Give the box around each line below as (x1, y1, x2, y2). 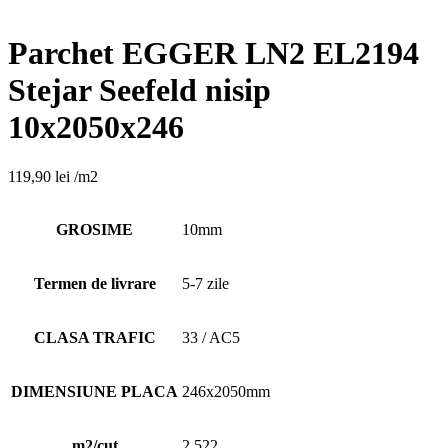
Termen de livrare (33, 274, 156, 292)
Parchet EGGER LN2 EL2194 (8, 35, 419, 72)
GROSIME (56, 220, 133, 238)
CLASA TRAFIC (33, 328, 156, 346)
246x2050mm (182, 382, 270, 400)
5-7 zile (182, 274, 229, 292)
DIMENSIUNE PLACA (11, 382, 178, 400)
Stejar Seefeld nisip (8, 72, 271, 109)
